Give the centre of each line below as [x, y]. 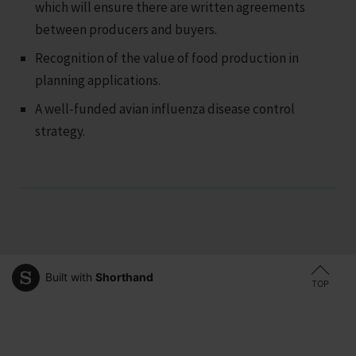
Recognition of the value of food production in [167, 58]
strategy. [60, 131]
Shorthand [124, 277]
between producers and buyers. [126, 29]
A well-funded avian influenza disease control [165, 108]
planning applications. [98, 80]
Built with [70, 277]
